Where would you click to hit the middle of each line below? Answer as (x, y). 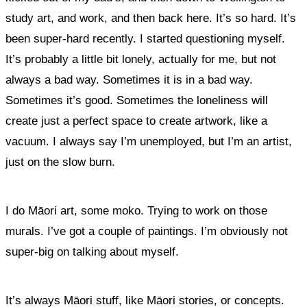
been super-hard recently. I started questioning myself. (145, 39)
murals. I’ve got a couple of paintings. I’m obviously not (147, 231)
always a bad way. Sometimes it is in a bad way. (129, 80)
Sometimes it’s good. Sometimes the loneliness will (137, 100)
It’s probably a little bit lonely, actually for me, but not (141, 59)
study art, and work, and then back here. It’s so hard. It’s (151, 18)
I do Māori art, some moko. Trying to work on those (136, 211)
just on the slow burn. (62, 162)
